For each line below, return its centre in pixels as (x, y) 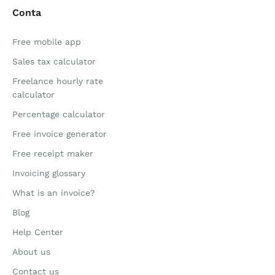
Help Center (38, 232)
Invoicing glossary (49, 173)
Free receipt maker (53, 153)
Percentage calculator (59, 114)
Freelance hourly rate (58, 81)
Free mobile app (47, 42)
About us (31, 252)
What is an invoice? (54, 193)
